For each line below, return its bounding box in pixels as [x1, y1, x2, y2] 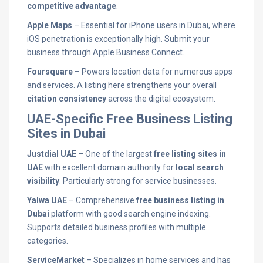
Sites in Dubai [27, 126, 106, 141]
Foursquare [27, 67, 73, 76]
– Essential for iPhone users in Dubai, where [72, 21, 235, 30]
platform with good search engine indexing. [49, 209, 211, 218]
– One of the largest [76, 149, 154, 159]
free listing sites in [154, 149, 226, 159]
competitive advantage [27, 1, 116, 11]
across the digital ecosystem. [106, 94, 215, 103]
